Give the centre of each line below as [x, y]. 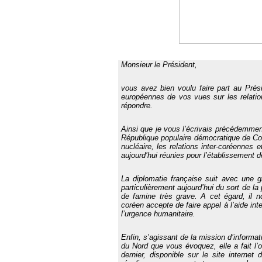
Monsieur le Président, [159, 65]
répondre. [137, 106]
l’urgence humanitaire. [158, 214]
